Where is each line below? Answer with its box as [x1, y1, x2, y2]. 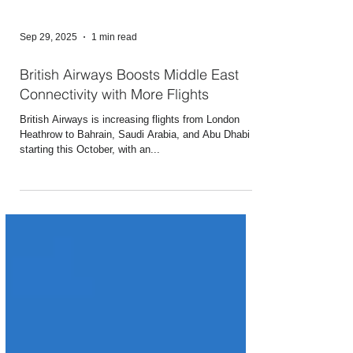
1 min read [91, 107, 137, 118]
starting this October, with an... [20, 219, 160, 231]
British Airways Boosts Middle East [20, 141, 239, 159]
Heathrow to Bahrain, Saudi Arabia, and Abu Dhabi [20, 204, 250, 216]
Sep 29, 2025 [20, 107, 77, 118]
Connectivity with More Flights [20, 161, 209, 179]
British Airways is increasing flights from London [20, 189, 240, 201]
